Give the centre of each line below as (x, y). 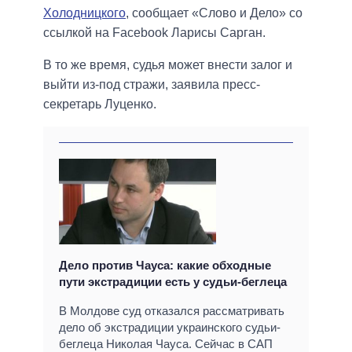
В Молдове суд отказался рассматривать (172, 310)
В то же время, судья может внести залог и (168, 64)
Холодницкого (84, 13)
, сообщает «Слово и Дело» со (214, 13)
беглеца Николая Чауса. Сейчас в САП (166, 343)
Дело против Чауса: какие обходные (165, 265)
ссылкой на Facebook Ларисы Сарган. (154, 32)
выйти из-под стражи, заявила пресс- (152, 84)
